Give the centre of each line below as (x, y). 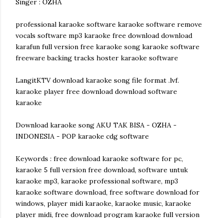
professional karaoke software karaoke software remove (109, 24)
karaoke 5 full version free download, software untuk (102, 170)
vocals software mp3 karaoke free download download (104, 36)
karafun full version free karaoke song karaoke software (108, 47)
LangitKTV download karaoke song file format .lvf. (97, 80)
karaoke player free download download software (96, 91)
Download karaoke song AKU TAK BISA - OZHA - (96, 125)
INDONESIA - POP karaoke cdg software (82, 136)
